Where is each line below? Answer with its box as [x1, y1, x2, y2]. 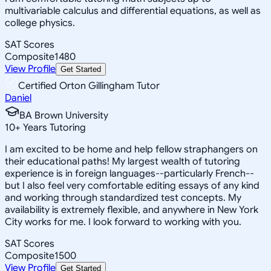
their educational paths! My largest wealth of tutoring [5, 155, 240, 168]
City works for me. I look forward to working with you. [5, 215, 241, 228]
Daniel [5, 91, 31, 104]
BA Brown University [19, 109, 108, 122]
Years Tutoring [21, 121, 86, 134]
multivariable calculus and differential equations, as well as [5, 4, 261, 17]
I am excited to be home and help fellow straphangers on [5, 143, 258, 155]
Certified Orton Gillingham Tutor [18, 79, 160, 92]
